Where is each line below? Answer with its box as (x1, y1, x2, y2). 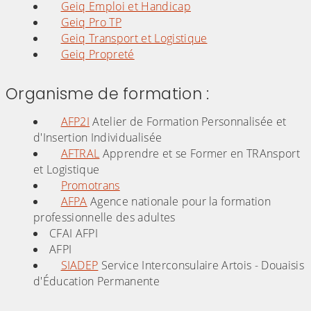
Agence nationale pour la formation (87, 193, 271, 209)
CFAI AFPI (49, 225, 98, 241)
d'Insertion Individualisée (33, 129, 162, 145)
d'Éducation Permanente (33, 273, 160, 289)
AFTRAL (60, 145, 100, 161)
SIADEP (60, 257, 99, 273)
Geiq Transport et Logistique (60, 30, 208, 46)
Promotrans (60, 177, 120, 193)
